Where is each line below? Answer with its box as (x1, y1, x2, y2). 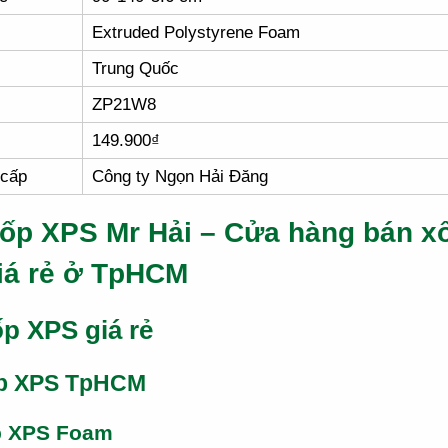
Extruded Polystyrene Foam (92, 22, 300, 42)
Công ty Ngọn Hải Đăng (92, 166, 268, 186)
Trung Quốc (92, 58, 179, 78)
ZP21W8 (92, 94, 156, 114)
